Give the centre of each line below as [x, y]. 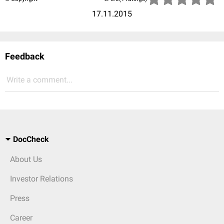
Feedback [25, 56]
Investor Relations [41, 179]
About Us [26, 159]
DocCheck [31, 139]
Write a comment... [39, 80]
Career [21, 218]
